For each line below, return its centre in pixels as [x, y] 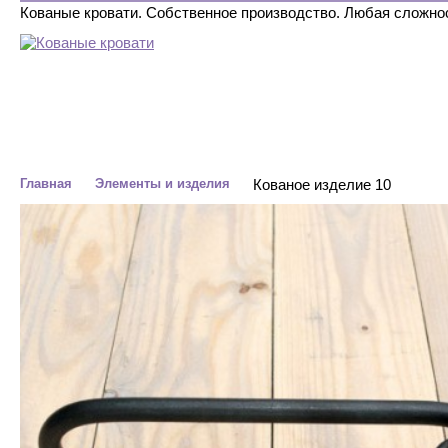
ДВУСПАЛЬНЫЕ [108, 143]
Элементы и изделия [162, 183]
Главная [46, 183]
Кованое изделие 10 [322, 184]
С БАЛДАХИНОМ [376, 143]
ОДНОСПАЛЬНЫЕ [241, 143]
